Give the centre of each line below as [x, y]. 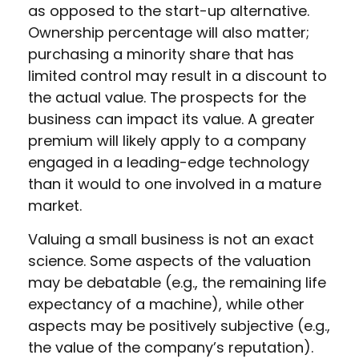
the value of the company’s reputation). [171, 347]
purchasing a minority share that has [161, 54]
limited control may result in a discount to [177, 76]
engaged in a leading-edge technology [169, 162]
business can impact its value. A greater [171, 119]
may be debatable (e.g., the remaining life [177, 282]
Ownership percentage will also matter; [169, 32]
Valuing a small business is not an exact [171, 239]
